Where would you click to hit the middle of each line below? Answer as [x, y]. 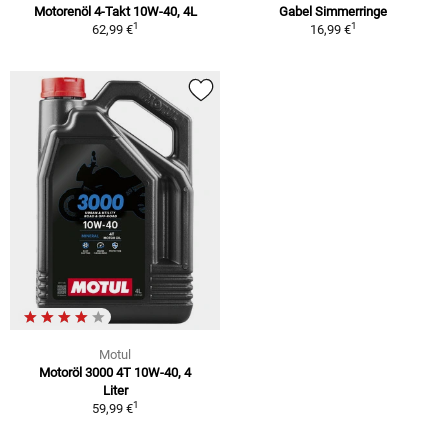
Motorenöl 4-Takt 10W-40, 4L [115, 11]
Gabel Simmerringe [333, 11]
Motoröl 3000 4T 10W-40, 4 [115, 372]
